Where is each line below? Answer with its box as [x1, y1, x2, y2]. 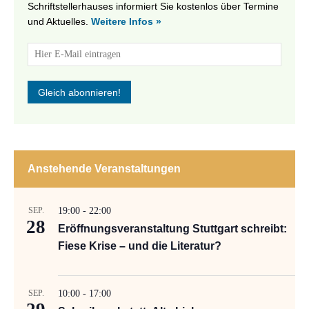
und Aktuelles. [28, 16, 91, 28]
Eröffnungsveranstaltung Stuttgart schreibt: [58, 223, 287, 235]
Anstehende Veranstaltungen [28, 163, 181, 175]
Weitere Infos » [91, 16, 161, 28]
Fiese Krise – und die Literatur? [58, 240, 221, 252]
